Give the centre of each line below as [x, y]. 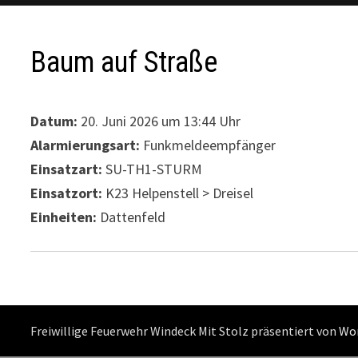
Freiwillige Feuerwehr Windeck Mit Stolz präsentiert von [185, 330]
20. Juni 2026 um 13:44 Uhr [159, 121]
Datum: [54, 121]
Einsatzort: [67, 193]
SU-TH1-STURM [153, 169]
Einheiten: [64, 217]
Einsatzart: [67, 169]
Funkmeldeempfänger [208, 145]
